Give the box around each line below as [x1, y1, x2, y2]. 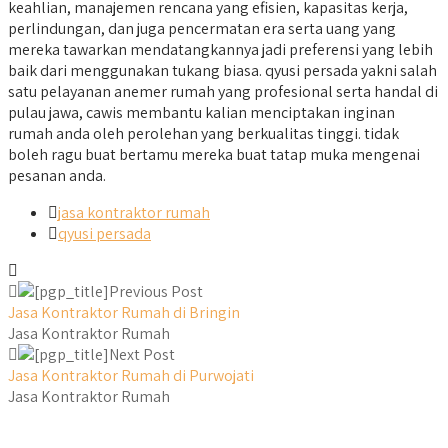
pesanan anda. [8, 165, 106, 187]
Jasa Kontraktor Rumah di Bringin [8, 302, 240, 324]
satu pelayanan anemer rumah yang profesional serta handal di [8, 81, 438, 103]
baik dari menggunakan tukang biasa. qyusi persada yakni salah [8, 60, 437, 82]
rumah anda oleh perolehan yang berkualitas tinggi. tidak [8, 123, 399, 145]
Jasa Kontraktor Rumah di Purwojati [8, 365, 254, 387]
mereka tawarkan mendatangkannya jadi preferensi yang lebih [8, 39, 433, 61]
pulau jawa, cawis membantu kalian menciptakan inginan [8, 102, 395, 124]
